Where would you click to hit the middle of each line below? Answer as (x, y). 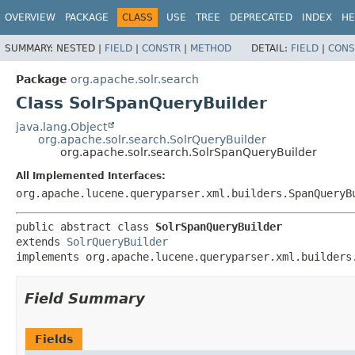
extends (41, 241)
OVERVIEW (30, 17)
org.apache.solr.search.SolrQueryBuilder (152, 139)
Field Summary (85, 298)
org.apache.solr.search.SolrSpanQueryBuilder (189, 152)
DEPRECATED (261, 17)
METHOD (211, 48)
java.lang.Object (61, 126)
